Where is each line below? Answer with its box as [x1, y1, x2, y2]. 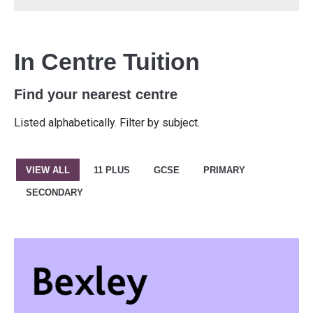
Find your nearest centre [14, 87, 177, 102]
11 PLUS [94, 165, 130, 175]
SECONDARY [26, 187, 83, 198]
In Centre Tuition [14, 48, 200, 75]
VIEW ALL [26, 165, 70, 175]
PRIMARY [203, 165, 245, 175]
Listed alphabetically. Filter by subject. [14, 116, 200, 129]
